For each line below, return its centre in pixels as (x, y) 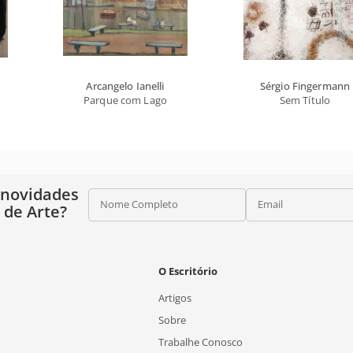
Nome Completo (139, 204)
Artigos (175, 297)
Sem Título (305, 100)
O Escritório (188, 271)
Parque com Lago (125, 100)
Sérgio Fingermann (305, 85)
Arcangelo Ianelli (125, 85)
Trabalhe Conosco (201, 342)
